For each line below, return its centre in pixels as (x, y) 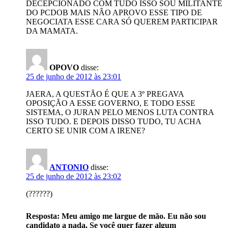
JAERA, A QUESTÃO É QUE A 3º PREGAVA (105, 94)
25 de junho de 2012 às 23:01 (74, 77)
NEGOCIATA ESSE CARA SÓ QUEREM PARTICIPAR (122, 22)
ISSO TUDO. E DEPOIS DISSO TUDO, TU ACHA (114, 121)
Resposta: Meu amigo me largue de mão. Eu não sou (116, 216)
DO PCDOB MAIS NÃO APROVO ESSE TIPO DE (114, 12)
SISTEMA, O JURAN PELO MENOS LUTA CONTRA (120, 112)
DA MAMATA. (52, 31)
